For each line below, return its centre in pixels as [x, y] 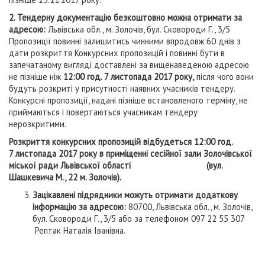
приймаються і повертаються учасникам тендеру [103, 112]
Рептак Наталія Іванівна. [79, 230]
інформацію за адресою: [80, 207]
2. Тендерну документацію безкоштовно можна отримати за [125, 17]
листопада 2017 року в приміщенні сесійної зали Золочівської [132, 153]
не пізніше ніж [36, 77]
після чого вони [224, 77]
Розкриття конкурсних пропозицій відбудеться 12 [106, 142]
